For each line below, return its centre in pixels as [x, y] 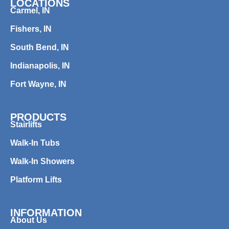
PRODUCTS [38, 117]
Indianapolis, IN [40, 65]
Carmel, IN [30, 10]
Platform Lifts [36, 179]
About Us [29, 220]
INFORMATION [46, 212]
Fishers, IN [31, 29]
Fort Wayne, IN [38, 84]
